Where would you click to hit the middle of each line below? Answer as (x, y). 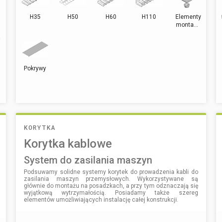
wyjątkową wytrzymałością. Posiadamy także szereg (111, 193)
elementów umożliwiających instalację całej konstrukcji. (101, 199)
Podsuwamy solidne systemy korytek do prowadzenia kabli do (111, 172)
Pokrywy (35, 68)
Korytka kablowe (68, 143)
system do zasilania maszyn (91, 160)
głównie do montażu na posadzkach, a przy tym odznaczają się (111, 186)
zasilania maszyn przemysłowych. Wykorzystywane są (111, 179)
